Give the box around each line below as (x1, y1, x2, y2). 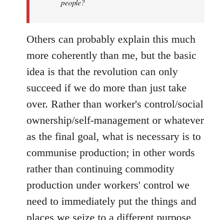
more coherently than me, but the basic (27, 49, 196, 61)
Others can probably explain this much (27, 32, 195, 45)
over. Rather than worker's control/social (27, 97, 203, 110)
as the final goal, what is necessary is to (27, 130, 201, 142)
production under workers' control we (27, 178, 190, 191)
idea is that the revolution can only (27, 65, 178, 78)
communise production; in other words (27, 146, 195, 159)
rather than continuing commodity (27, 162, 174, 175)
